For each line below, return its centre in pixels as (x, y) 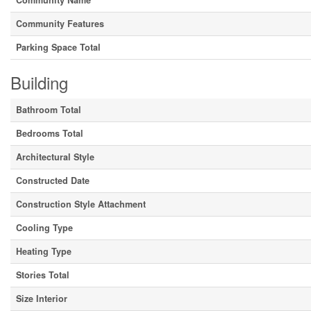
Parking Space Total (58, 48)
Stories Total (43, 275)
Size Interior (42, 299)
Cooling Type (44, 228)
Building (39, 83)
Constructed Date (53, 181)
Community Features (60, 24)
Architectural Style (55, 157)
